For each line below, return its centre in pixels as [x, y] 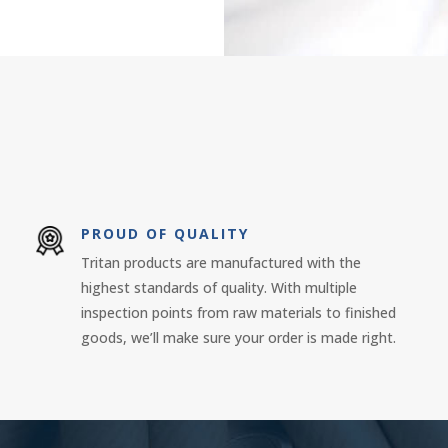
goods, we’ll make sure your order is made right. [239, 338]
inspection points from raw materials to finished [239, 313]
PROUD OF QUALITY [165, 234]
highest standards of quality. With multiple [219, 288]
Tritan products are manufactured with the [221, 263]
